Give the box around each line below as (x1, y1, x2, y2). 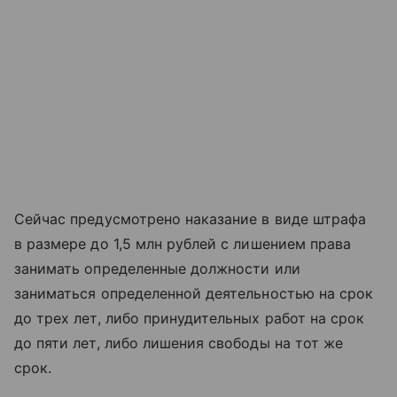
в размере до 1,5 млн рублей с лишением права (14, 234, 352, 253)
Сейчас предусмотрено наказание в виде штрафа (14, 209, 367, 228)
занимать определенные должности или (14, 259, 300, 277)
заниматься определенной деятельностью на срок (14, 284, 374, 302)
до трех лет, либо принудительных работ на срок (14, 308, 365, 327)
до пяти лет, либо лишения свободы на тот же (14, 333, 344, 352)
